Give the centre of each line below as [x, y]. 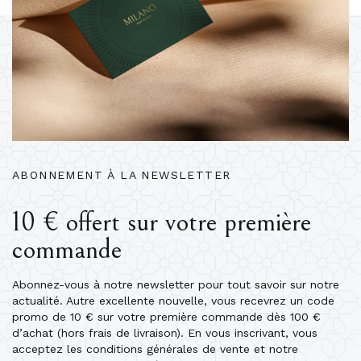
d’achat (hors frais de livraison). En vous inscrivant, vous [165, 332]
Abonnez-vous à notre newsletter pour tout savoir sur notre [176, 284]
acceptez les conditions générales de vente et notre [155, 349]
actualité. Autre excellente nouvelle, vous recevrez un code [173, 300]
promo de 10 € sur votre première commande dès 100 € [166, 316]
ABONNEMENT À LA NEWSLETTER [122, 174]
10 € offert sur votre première [162, 222]
